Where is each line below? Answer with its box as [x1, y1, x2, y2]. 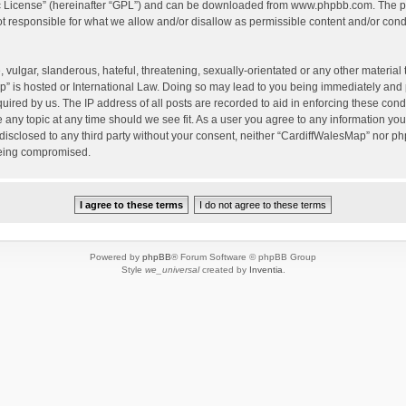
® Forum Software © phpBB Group [171, 252, 316, 263]
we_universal [144, 265, 199, 275]
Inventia [248, 265, 283, 275]
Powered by [90, 252, 142, 263]
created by [198, 265, 249, 275]
